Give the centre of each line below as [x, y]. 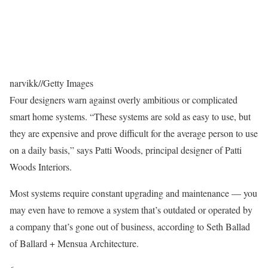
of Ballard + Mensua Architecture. [74, 243]
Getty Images [68, 83]
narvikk [24, 83]
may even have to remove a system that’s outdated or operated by [131, 209]
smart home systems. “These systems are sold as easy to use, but [130, 116]
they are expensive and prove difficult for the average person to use [134, 133]
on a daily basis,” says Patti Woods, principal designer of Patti [126, 150]
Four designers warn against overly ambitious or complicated [124, 99]
